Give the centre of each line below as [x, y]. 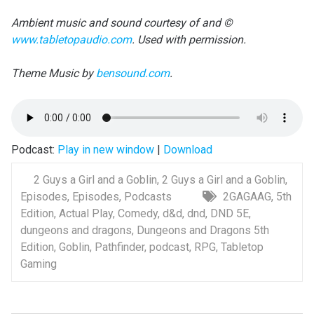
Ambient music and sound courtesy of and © [122, 23]
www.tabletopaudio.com [71, 40]
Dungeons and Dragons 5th [203, 230]
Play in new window [105, 150]
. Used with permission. [189, 40]
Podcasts [148, 197]
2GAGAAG [247, 197]
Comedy [137, 213]
